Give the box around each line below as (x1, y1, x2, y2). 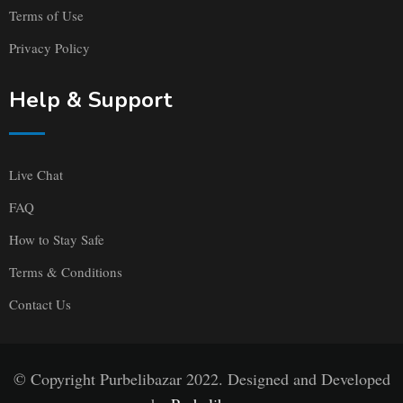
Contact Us (9, 295, 71, 314)
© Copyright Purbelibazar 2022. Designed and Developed (13, 368, 390, 390)
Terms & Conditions (9, 263, 122, 282)
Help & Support (9, 85, 172, 115)
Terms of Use (9, 6, 84, 25)
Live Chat (9, 166, 63, 184)
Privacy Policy (9, 39, 90, 58)
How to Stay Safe (9, 230, 104, 249)
